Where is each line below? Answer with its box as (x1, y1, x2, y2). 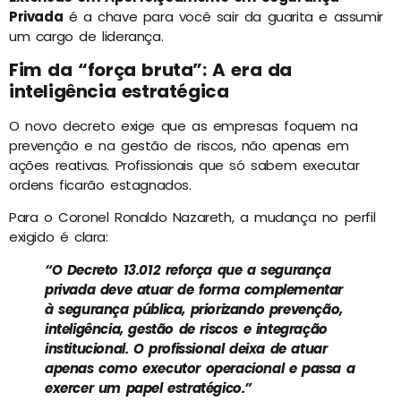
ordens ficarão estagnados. (9, 175, 192, 194)
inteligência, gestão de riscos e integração (45, 320, 328, 339)
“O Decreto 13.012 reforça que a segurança (45, 260, 331, 280)
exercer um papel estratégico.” (45, 379, 252, 398)
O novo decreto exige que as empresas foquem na (9, 115, 358, 135)
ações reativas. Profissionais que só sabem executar (9, 155, 360, 175)
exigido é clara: (9, 227, 108, 247)
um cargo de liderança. (9, 26, 164, 46)
